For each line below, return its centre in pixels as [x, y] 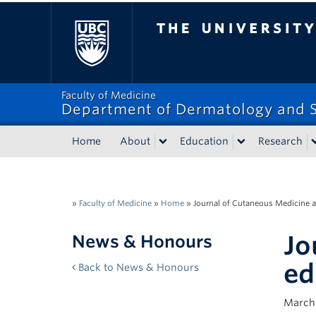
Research [280, 141]
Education [204, 141]
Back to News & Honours [137, 267]
